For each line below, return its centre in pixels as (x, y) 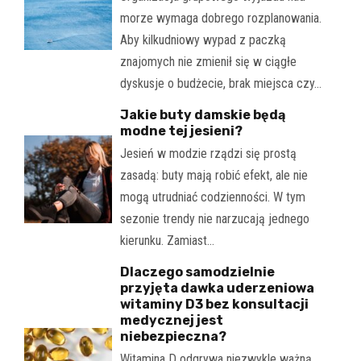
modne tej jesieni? (181, 131)
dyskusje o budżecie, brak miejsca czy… (220, 83)
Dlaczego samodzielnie (197, 272)
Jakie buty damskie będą (202, 114)
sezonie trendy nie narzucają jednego (214, 218)
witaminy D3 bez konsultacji (214, 304)
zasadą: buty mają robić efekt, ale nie (214, 175)
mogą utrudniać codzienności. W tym (212, 197)
